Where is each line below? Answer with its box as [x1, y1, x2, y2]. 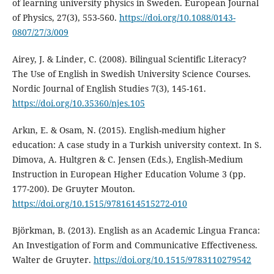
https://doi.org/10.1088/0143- [119, 12, 235, 24]
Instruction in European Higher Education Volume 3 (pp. [12, 168, 246, 180]
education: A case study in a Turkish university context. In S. [12, 139, 262, 151]
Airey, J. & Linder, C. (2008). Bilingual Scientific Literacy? [12, 53, 246, 65]
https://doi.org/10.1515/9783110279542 [93, 254, 251, 266]
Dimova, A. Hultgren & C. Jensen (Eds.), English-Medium [12, 154, 243, 166]
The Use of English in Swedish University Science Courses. [12, 68, 251, 80]
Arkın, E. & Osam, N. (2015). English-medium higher [12, 124, 226, 136]
